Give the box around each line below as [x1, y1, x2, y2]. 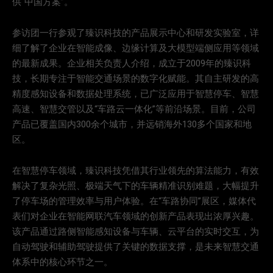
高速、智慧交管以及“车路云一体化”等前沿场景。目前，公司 [12, 102, 256, 116]
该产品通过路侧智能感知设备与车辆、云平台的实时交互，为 [12, 225, 259, 239]
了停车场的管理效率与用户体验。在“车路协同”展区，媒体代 [12, 194, 256, 208]
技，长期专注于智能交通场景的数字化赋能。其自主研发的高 [12, 72, 259, 86]
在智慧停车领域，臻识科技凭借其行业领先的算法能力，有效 [12, 164, 259, 178]
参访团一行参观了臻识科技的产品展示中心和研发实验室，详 [12, 26, 259, 40]
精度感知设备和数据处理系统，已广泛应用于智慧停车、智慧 [12, 87, 259, 101]
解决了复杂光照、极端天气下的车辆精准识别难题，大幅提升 [12, 179, 259, 193]
